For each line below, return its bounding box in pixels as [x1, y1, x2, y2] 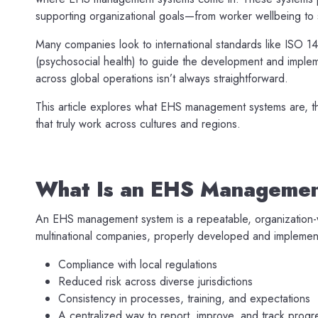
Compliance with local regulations [58, 256, 217, 273]
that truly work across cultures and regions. [35, 115, 241, 132]
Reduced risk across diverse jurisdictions [58, 273, 253, 290]
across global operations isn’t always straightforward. [35, 70, 288, 87]
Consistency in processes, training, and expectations [58, 290, 310, 307]
